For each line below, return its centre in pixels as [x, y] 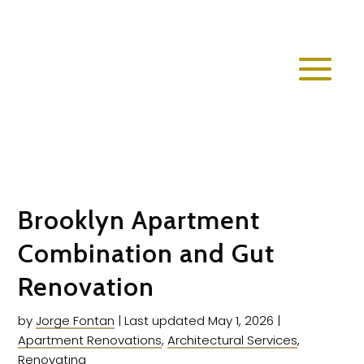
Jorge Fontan [76, 321]
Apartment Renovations [90, 340]
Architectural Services [233, 340]
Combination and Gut [147, 253]
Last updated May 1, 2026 [199, 321]
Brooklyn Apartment [139, 220]
